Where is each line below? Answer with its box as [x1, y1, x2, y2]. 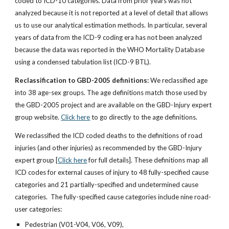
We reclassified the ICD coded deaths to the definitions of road [15, 131, 203, 140]
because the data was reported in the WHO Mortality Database [15, 45, 205, 54]
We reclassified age [149, 76, 208, 84]
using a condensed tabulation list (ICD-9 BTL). [15, 58, 153, 66]
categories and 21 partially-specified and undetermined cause [15, 180, 199, 189]
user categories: [15, 205, 62, 213]
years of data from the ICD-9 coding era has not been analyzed [15, 33, 202, 41]
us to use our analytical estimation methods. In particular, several [15, 21, 208, 29]
